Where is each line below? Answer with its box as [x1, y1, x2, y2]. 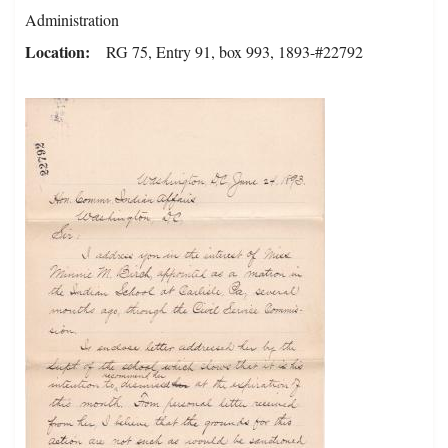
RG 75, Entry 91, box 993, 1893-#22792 [106, 41, 363, 63]
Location [25, 40, 85, 64]
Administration [25, 9, 119, 31]
